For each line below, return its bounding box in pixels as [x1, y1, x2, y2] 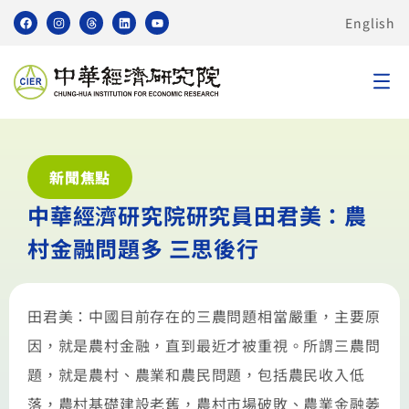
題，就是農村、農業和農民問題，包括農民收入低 [27, 363, 365, 385]
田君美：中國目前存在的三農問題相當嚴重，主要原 [27, 305, 381, 327]
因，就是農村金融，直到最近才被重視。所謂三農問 [27, 334, 381, 356]
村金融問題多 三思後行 [27, 232, 259, 264]
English [345, 13, 395, 32]
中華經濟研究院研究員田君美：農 [27, 199, 367, 231]
